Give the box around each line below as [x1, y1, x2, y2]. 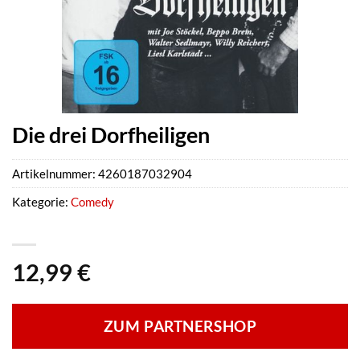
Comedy [71, 194, 114, 210]
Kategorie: [12, 194, 71, 210]
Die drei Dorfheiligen [12, 121, 210, 148]
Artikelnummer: [12, 166, 98, 182]
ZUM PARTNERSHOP [103, 317, 257, 336]
